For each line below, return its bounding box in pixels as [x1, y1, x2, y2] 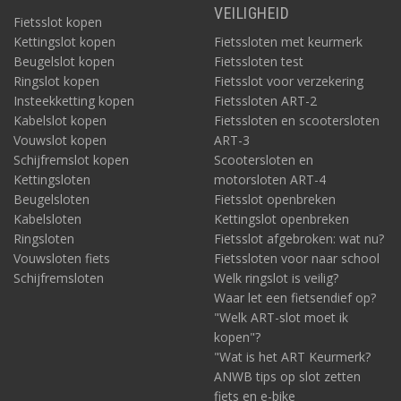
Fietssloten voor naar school [214, 250, 380, 268]
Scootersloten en [214, 151, 313, 169]
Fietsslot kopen [13, 13, 102, 31]
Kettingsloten [13, 171, 90, 189]
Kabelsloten [13, 210, 81, 228]
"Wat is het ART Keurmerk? [214, 348, 371, 366]
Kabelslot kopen [13, 112, 107, 130]
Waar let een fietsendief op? [214, 289, 376, 307]
